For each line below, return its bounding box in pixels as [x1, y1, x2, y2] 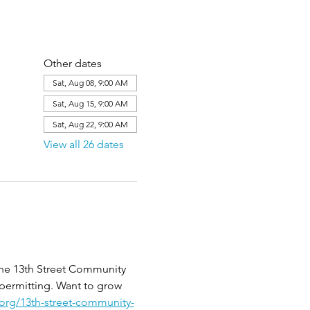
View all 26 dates [43, 138, 124, 151]
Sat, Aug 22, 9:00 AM [52, 119, 128, 129]
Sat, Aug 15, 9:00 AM [52, 98, 128, 109]
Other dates [43, 57, 102, 70]
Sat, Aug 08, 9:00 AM [52, 77, 128, 88]
